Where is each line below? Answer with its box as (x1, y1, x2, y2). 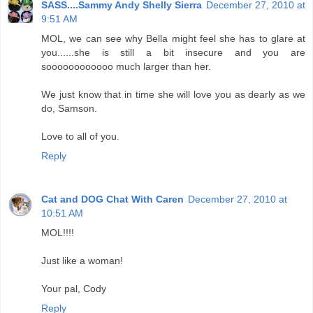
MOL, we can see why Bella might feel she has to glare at (41, 33, 305, 45)
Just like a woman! (41, 255, 123, 267)
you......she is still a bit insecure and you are (41, 47, 305, 59)
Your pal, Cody (41, 283, 106, 295)
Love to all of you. (41, 131, 119, 143)
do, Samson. (41, 103, 97, 115)
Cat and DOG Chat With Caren (41, 194, 184, 205)
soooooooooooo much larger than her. (41, 61, 211, 73)
